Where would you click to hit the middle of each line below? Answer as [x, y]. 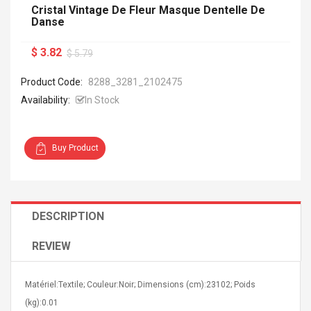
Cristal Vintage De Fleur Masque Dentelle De [148, 10]
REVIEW [51, 246]
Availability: [45, 100]
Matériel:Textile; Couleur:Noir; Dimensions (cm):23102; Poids [140, 285]
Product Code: [53, 82]
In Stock [102, 100]
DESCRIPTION [68, 216]
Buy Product [75, 148]
